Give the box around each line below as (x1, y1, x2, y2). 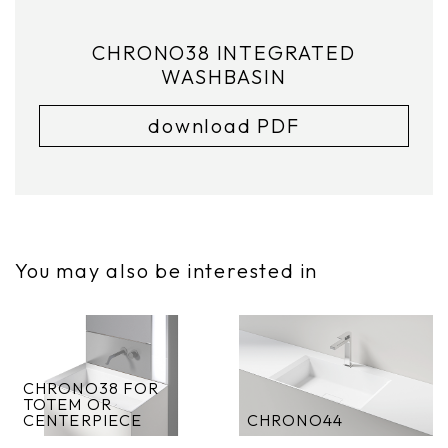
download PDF (148, 112, 300, 138)
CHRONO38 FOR (23, 377, 160, 398)
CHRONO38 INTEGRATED (92, 39, 356, 65)
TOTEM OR (23, 393, 112, 414)
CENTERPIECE (23, 409, 143, 430)
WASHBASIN (161, 63, 287, 89)
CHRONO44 (247, 409, 343, 430)
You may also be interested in (15, 257, 319, 283)
